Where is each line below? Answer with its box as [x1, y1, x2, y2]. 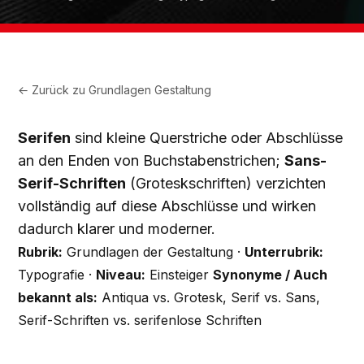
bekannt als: [18, 289, 98, 305]
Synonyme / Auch [213, 266, 328, 283]
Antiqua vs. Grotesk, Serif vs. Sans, [97, 289, 321, 305]
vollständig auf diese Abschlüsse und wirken [18, 197, 317, 214]
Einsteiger [145, 266, 214, 283]
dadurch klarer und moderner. [18, 220, 216, 237]
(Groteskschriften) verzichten [126, 175, 327, 192]
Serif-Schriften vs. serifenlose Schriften [18, 312, 262, 328]
